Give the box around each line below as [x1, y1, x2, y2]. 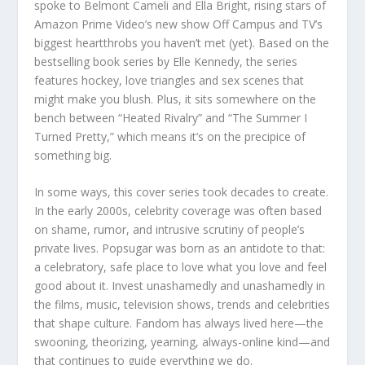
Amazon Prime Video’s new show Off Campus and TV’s [34, 15, 323, 32]
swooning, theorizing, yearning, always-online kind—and [34, 334, 331, 350]
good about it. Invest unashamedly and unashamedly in [34, 278, 326, 294]
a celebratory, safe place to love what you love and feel [34, 259, 328, 275]
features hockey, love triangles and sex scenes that [34, 72, 305, 88]
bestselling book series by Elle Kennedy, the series [34, 53, 298, 69]
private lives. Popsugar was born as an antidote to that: [34, 240, 326, 257]
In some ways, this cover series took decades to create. [34, 184, 329, 200]
